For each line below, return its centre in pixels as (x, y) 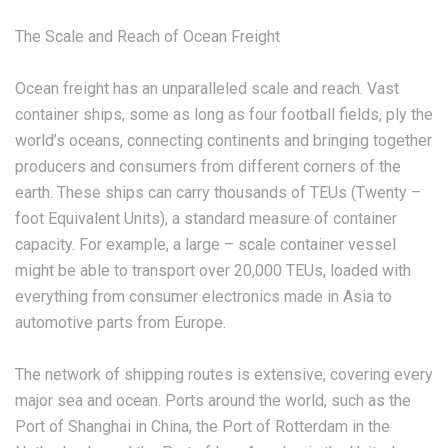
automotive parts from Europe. (120, 322)
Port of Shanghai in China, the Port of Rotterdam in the (202, 426)
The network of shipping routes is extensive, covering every (224, 374)
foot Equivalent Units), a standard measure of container (206, 218)
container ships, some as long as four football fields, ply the (224, 114)
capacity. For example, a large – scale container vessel (205, 244)
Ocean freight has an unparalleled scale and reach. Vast (207, 88)
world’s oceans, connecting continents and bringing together (223, 140)
